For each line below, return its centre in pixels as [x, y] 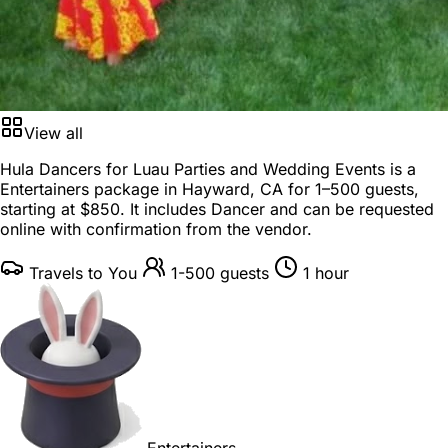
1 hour [326, 272]
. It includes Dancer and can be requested [277, 208]
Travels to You [83, 272]
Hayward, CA [232, 188]
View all [53, 132]
